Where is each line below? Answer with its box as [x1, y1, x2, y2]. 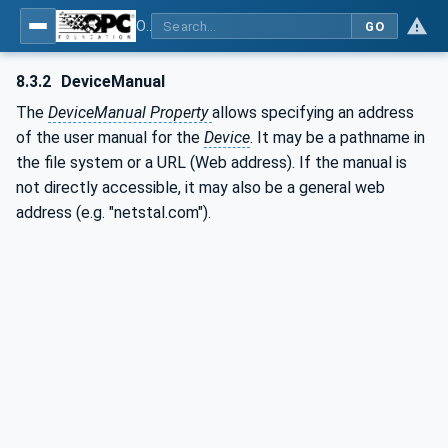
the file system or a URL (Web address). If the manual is [16, 153, 407, 172]
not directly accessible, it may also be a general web [16, 178, 385, 197]
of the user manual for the [16, 128, 204, 147]
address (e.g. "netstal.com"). [16, 203, 211, 222]
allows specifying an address [212, 103, 414, 122]
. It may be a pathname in [250, 128, 425, 147]
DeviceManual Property [48, 103, 212, 122]
